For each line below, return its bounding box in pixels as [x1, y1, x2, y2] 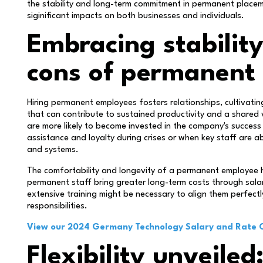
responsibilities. [27, 202, 87, 211]
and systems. [27, 146, 79, 154]
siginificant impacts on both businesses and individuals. [27, 12, 244, 21]
